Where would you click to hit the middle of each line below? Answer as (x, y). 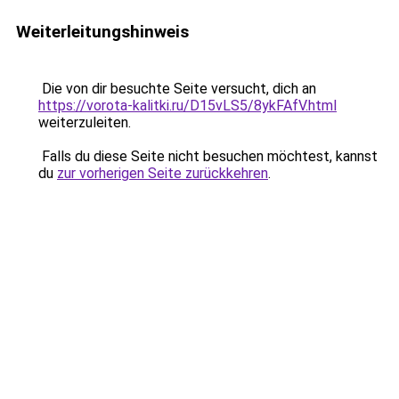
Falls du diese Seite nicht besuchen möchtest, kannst (208, 156)
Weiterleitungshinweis (102, 32)
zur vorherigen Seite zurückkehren (163, 173)
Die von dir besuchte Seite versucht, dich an (177, 89)
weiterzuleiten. (85, 122)
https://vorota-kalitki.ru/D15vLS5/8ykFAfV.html (187, 106)
